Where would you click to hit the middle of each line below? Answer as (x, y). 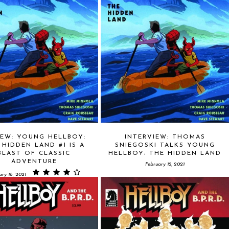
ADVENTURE (34, 161)
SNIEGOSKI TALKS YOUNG (165, 145)
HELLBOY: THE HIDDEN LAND (165, 153)
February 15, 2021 (165, 164)
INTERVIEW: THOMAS (165, 137)
